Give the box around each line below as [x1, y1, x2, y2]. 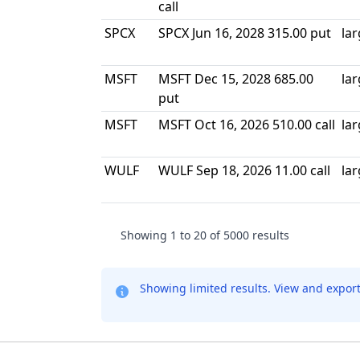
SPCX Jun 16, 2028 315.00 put [158, 24, 331, 42]
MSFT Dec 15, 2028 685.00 [158, 70, 313, 88]
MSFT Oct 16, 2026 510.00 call [158, 116, 335, 133]
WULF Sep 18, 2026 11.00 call [158, 162, 330, 179]
